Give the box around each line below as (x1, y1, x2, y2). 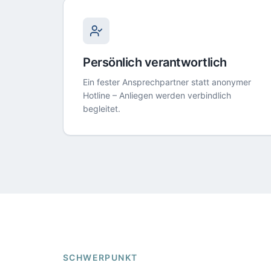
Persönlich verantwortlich (83, 55, 227, 70)
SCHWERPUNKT (63, 252, 138, 263)
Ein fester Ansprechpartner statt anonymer (83, 77, 251, 87)
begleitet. (83, 103, 120, 114)
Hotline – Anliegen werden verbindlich (83, 90, 231, 100)
